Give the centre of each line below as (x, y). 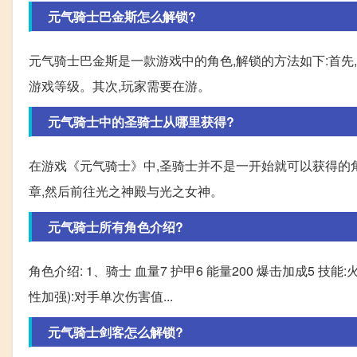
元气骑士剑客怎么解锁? (116, 331)
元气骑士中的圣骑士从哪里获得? (141, 121)
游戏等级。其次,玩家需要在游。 (120, 85)
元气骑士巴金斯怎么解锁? (122, 16)
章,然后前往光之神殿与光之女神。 (126, 190)
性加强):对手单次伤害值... (101, 296)
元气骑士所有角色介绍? (116, 226)
